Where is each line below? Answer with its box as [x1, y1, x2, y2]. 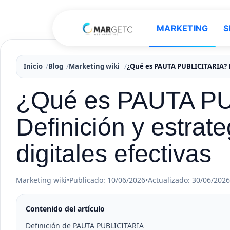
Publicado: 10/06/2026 [69, 175, 145, 185]
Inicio [24, 62, 43, 71]
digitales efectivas [16, 140, 212, 167]
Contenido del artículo [26, 204, 105, 214]
